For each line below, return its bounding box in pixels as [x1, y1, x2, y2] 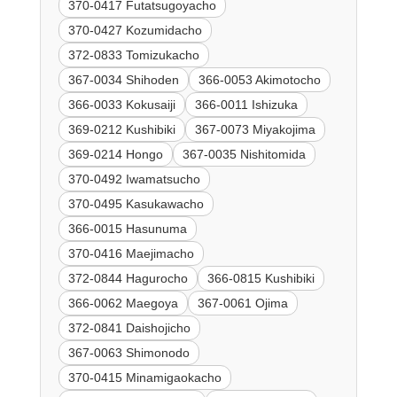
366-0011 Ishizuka [194, 97, 298, 113]
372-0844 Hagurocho [67, 271, 188, 286]
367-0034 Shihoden [67, 73, 179, 88]
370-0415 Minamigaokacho [67, 370, 222, 385]
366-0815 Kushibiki [206, 271, 315, 286]
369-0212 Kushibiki [67, 122, 175, 137]
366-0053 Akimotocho [198, 73, 321, 88]
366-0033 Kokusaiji [67, 97, 175, 113]
